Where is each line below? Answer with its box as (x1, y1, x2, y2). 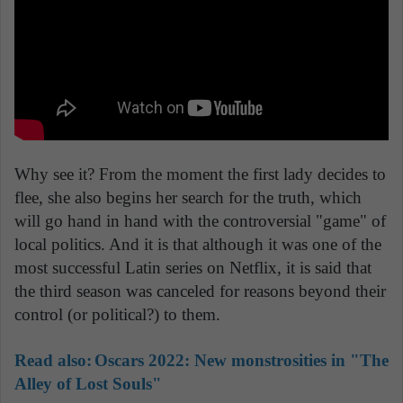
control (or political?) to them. (14, 305, 220, 325)
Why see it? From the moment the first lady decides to (14, 165, 386, 184)
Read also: (14, 351, 92, 371)
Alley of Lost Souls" (14, 374, 162, 394)
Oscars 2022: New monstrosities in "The (94, 351, 389, 371)
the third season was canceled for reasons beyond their (14, 282, 386, 301)
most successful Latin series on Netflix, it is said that (14, 258, 372, 278)
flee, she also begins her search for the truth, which (14, 188, 362, 208)
